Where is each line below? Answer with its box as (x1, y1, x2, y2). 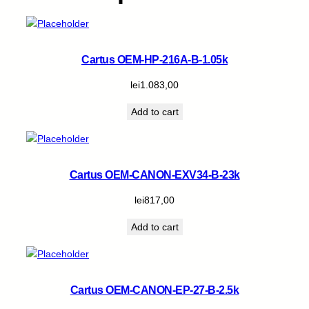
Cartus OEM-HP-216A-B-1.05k (81, 53, 228, 66)
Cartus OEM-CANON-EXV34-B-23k (69, 168, 240, 181)
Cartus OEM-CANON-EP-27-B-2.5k (70, 283, 239, 296)
